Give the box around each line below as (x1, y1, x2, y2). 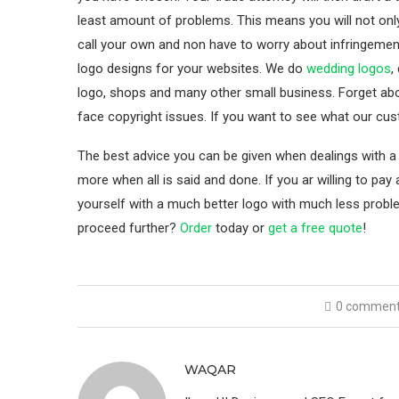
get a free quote (268, 220, 362, 237)
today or (212, 220, 268, 237)
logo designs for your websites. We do (77, 61, 306, 77)
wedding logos (306, 61, 391, 77)
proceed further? (77, 220, 180, 237)
